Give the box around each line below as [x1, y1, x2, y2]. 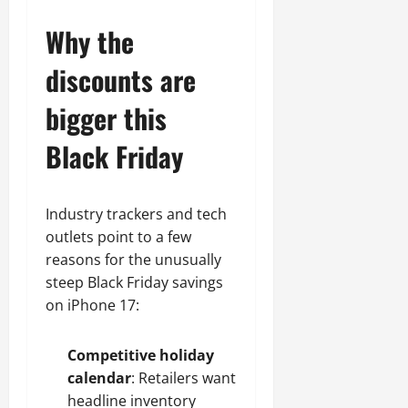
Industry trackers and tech [46, 204, 227, 224]
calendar [67, 368, 131, 388]
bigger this [46, 97, 167, 138]
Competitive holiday [67, 345, 214, 365]
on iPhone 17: [46, 295, 139, 315]
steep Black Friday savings [46, 272, 223, 292]
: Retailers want [131, 368, 236, 388]
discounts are [46, 59, 196, 100]
